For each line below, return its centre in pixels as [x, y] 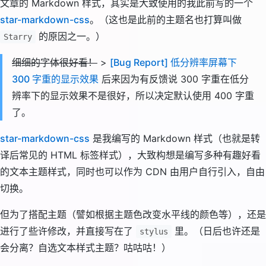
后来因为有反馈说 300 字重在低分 [174, 79]
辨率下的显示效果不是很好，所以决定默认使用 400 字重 [133, 96]
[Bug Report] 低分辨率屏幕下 [173, 62]
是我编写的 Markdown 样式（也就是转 [175, 138]
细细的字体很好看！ [55, 62]
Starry [18, 37]
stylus [154, 232]
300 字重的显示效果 [55, 79]
